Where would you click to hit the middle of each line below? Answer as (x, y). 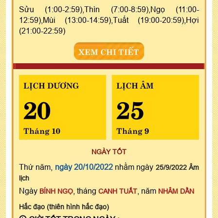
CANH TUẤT (118, 191)
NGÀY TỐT (109, 152)
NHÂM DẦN (176, 191)
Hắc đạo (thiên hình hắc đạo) (64, 207)
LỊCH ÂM (135, 84)
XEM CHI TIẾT (109, 51)
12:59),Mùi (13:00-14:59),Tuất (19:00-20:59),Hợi (109, 20)
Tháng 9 (132, 130)
